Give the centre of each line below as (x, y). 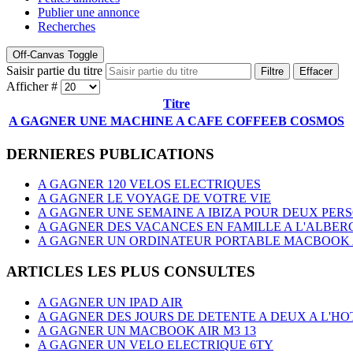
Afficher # (33, 86)
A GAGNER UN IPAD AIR (110, 302)
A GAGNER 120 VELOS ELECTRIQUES (149, 184)
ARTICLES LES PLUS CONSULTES (131, 272)
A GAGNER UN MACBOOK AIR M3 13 (147, 330)
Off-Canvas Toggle (55, 55)
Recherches (67, 26)
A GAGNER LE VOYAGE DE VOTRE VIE (154, 199)
